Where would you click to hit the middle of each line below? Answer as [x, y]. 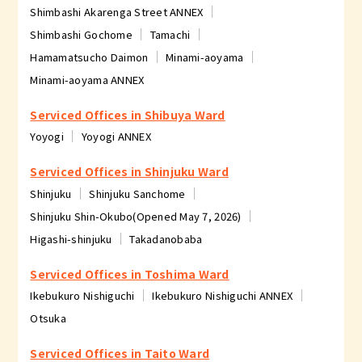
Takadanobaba [166, 238]
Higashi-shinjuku [71, 238]
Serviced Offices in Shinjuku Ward [129, 172]
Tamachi [170, 34]
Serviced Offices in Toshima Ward [130, 274]
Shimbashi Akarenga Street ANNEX [117, 11]
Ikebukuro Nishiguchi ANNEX [223, 295]
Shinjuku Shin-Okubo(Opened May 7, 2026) [136, 216]
